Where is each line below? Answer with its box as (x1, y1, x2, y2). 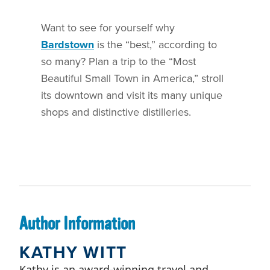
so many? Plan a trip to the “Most (41, 53, 196, 69)
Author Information (19, 213, 135, 234)
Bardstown (41, 36, 94, 52)
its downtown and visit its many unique (41, 87, 222, 103)
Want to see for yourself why (41, 19, 175, 36)
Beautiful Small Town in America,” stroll (41, 70, 224, 86)
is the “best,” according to (94, 36, 217, 52)
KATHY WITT (19, 239, 127, 265)
